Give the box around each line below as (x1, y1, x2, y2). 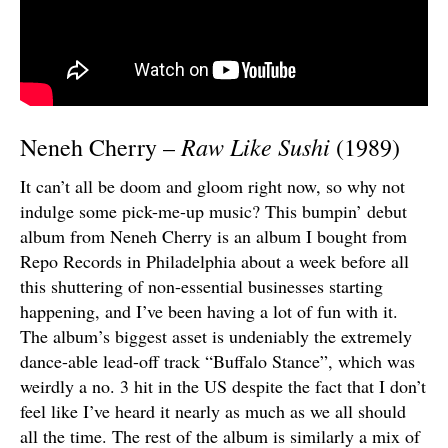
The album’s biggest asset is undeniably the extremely (20, 323, 412, 348)
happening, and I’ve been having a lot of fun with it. (20, 298, 398, 323)
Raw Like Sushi (181, 129, 330, 162)
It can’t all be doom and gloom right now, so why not (20, 173, 405, 198)
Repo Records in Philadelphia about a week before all (20, 248, 409, 273)
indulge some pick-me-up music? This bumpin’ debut (20, 198, 407, 223)
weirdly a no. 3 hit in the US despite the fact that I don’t (20, 373, 426, 398)
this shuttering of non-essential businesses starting (20, 273, 383, 298)
